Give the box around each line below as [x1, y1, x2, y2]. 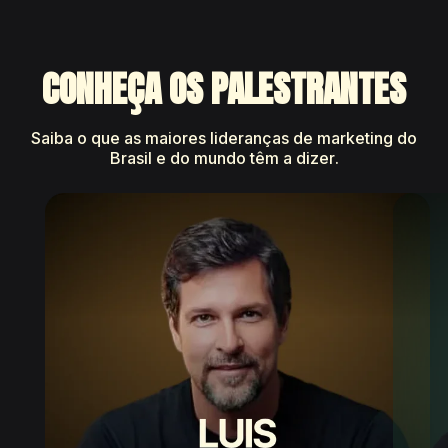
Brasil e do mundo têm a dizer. [109, 148, 339, 168]
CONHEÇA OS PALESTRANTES [42, 62, 406, 116]
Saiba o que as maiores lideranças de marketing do [31, 128, 417, 148]
